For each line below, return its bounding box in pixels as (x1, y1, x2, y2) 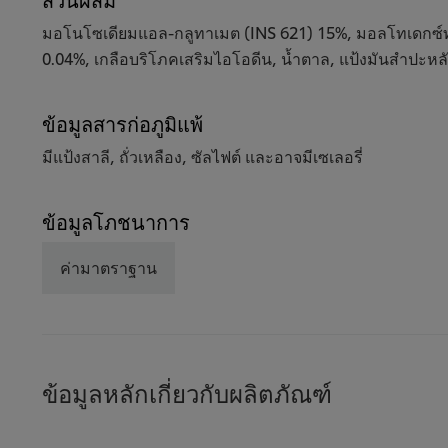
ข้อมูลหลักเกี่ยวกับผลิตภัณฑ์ (42, 375, 332, 410)
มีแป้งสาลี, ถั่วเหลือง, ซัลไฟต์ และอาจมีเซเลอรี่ (42, 144, 363, 168)
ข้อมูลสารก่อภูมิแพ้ (42, 109, 203, 138)
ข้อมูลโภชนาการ (42, 207, 190, 236)
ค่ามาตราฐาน (60, 255, 157, 279)
